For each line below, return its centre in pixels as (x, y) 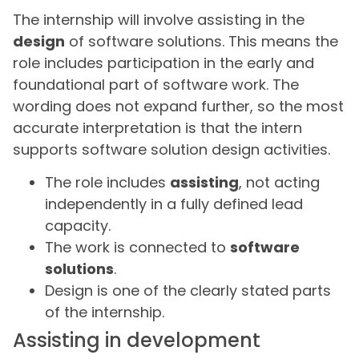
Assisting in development (137, 341)
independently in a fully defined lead (174, 204)
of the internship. (105, 313)
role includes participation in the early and (163, 63)
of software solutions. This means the (202, 41)
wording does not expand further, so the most (178, 106)
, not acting (279, 183)
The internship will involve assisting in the (159, 19)
